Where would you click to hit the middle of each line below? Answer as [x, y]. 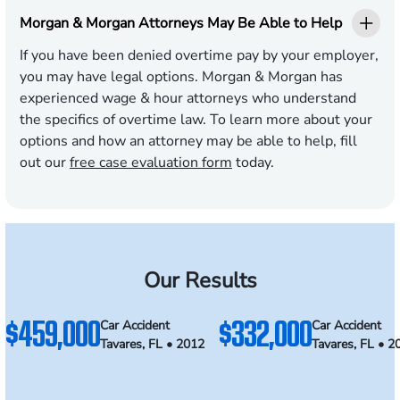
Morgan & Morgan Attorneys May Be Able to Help [181, 23]
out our [45, 163]
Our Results [200, 281]
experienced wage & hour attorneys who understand [188, 99]
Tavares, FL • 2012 [152, 345]
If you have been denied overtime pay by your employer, [199, 56]
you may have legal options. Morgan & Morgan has [181, 77]
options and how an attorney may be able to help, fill [188, 142]
